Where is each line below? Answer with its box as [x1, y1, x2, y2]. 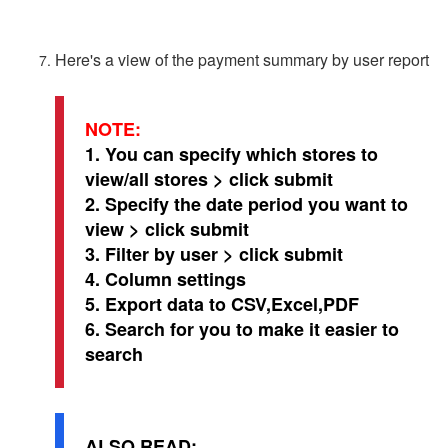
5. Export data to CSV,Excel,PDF [85, 291, 359, 318]
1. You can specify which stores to [85, 141, 378, 168]
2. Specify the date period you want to [85, 191, 408, 218]
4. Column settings [85, 266, 246, 293]
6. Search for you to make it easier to [85, 316, 399, 343]
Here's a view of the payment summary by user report [55, 48, 429, 72]
